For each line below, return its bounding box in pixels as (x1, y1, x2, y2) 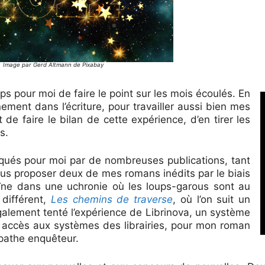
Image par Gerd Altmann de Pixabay (2, 61, 104, 68)
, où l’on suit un (173, 193, 251, 205)
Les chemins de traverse (50, 193, 173, 205)
